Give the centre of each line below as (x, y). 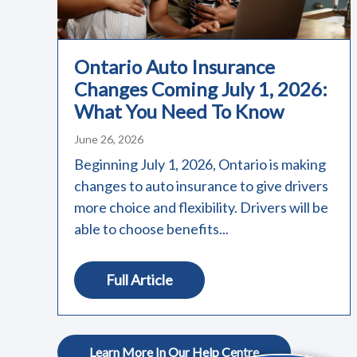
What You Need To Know (179, 111)
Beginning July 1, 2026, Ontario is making (200, 164)
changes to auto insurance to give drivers (201, 185)
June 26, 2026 (109, 139)
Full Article (139, 279)
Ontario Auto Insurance (175, 66)
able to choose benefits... (151, 228)
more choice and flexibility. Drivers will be (201, 207)
